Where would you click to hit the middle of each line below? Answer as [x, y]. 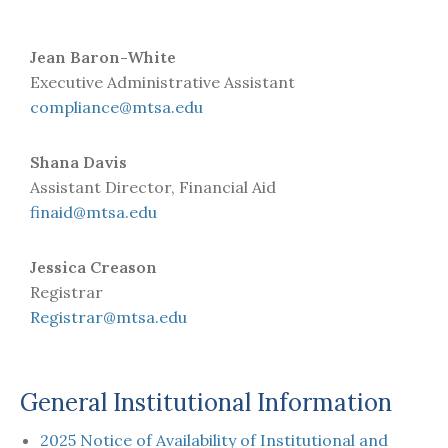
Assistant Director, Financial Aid [153, 186]
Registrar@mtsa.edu [108, 316]
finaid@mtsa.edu [93, 211]
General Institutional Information [206, 402]
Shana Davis [78, 161]
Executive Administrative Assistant [162, 81]
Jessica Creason [93, 266]
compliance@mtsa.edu [116, 106]
